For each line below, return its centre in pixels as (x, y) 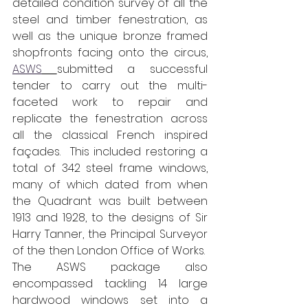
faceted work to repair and (110, 102)
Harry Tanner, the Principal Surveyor (110, 234)
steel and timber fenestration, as (110, 20)
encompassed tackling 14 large (110, 284)
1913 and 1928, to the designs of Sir (110, 218)
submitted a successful (132, 69)
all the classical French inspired (110, 135)
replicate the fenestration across (110, 119)
